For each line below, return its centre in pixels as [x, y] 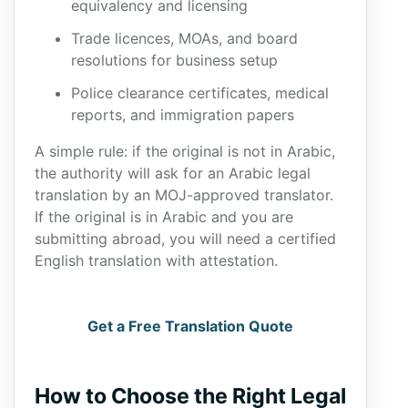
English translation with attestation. [156, 260]
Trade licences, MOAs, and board [184, 38]
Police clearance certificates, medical [200, 93]
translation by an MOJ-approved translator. [184, 195]
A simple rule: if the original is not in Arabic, [185, 151]
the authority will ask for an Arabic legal [173, 173]
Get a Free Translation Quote [190, 326]
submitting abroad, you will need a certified [185, 239]
